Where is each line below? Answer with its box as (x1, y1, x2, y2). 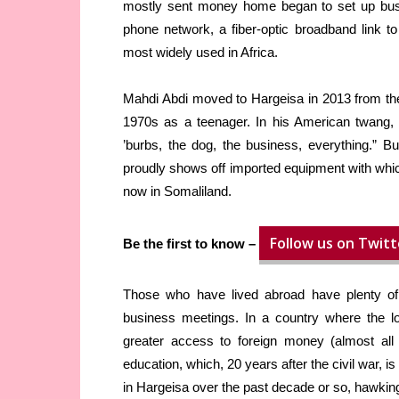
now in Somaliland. (123, 183, 232, 199)
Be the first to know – (123, 236, 259, 252)
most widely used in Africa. (123, 45, 278, 61)
